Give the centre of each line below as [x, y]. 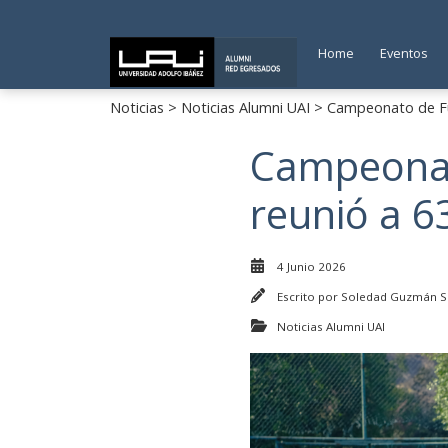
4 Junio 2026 [311, 266]
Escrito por [309, 296]
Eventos [404, 53]
